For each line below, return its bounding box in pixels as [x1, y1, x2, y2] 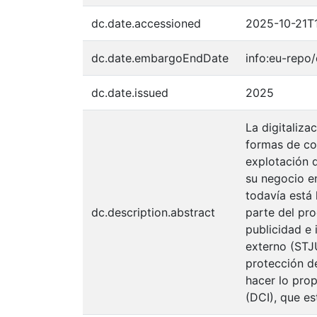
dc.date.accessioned [91, 16, 201, 30]
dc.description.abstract [91, 204, 215, 219]
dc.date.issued [91, 85, 168, 100]
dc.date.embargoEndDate [91, 50, 229, 65]
